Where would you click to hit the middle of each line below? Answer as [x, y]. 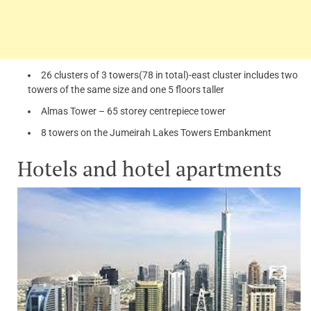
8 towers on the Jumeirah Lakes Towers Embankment [156, 133]
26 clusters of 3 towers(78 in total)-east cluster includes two [169, 75]
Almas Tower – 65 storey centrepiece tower [133, 111]
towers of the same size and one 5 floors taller [126, 90]
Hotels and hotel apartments [150, 169]
